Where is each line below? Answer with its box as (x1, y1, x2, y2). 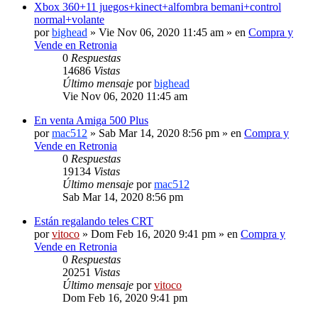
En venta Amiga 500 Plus (34, 114, 148, 126)
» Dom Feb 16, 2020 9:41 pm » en (79, 227, 241, 240)
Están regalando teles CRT (34, 214, 153, 227)
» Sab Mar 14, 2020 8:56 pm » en (87, 126, 244, 139)
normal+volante (34, 13, 104, 26)
